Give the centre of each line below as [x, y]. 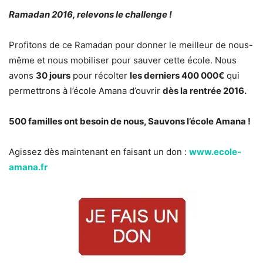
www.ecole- [215, 152]
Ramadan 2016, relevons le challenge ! [90, 15]
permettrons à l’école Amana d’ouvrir [86, 91]
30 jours [53, 76]
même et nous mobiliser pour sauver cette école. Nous [123, 60]
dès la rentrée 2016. [205, 91]
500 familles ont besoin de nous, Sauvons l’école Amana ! [130, 122]
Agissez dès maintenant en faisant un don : [99, 152]
